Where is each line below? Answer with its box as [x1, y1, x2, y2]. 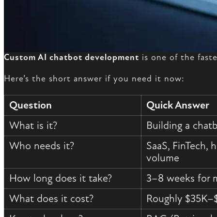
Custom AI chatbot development [4, 52, 139, 62]
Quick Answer [146, 98, 210, 111]
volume [146, 151, 180, 164]
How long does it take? [9, 171, 112, 185]
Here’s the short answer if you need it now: [4, 73, 185, 84]
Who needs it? [9, 139, 75, 152]
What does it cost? [9, 192, 94, 205]
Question [9, 98, 52, 111]
